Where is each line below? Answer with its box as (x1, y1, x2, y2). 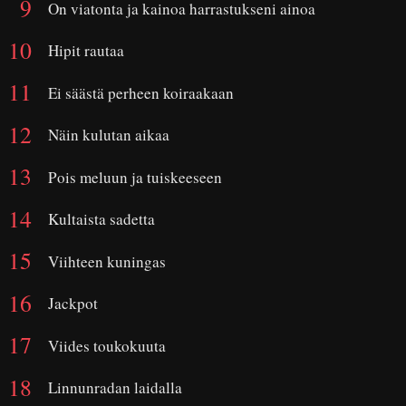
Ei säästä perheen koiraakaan (48, 82, 234, 103)
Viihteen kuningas (48, 250, 166, 272)
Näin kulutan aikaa (48, 124, 169, 145)
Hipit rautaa (48, 40, 124, 61)
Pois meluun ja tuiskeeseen (48, 166, 222, 188)
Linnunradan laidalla (48, 377, 182, 398)
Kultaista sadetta (48, 208, 155, 229)
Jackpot (48, 293, 98, 314)
